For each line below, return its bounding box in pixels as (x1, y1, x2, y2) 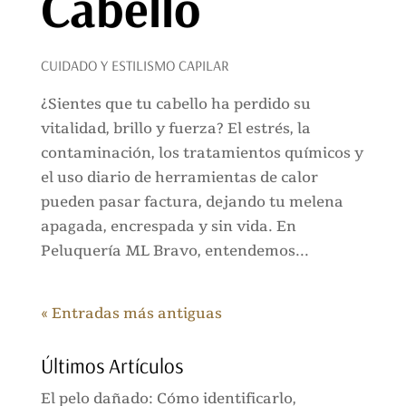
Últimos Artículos (40, 353, 183, 380)
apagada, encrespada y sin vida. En (40, 217, 296, 237)
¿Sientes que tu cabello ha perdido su (40, 94, 311, 115)
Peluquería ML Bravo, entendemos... (40, 241, 309, 262)
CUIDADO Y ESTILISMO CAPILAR (40, 56, 229, 75)
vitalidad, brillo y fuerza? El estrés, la (40, 119, 311, 140)
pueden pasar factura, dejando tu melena (40, 192, 343, 213)
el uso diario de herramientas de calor (40, 168, 318, 188)
